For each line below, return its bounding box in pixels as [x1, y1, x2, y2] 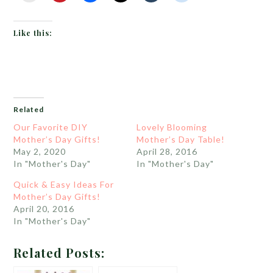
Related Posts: [13, 244, 105, 261]
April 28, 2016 [136, 146, 197, 157]
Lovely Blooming [136, 122, 207, 133]
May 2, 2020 [13, 146, 66, 157]
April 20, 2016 [13, 204, 75, 214]
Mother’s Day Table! [136, 134, 225, 145]
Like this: [13, 28, 53, 38]
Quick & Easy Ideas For [13, 179, 115, 190]
